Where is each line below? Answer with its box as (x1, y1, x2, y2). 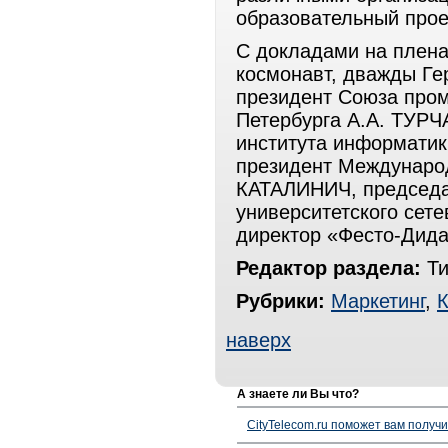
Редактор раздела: (236, 257, 421, 279)
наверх (226, 329, 291, 351)
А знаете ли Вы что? (237, 387, 359, 401)
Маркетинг (331, 290, 425, 312)
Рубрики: (236, 290, 325, 312)
